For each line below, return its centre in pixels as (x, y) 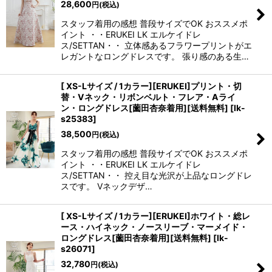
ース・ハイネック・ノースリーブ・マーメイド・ (154, 227)
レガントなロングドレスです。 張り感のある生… (155, 56)
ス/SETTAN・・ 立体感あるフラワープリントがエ (156, 45)
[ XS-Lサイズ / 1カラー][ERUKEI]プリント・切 (151, 86)
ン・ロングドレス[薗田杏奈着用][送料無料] (144, 108)
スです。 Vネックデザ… (107, 186)
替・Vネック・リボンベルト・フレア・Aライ (148, 97)
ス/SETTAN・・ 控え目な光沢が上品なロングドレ (156, 175)
